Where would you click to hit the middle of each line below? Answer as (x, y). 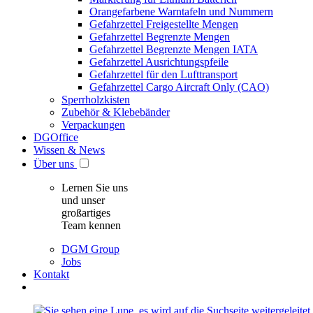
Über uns (54, 164)
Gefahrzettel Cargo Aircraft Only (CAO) (179, 87)
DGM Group (90, 249)
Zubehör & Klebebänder (116, 112)
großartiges (86, 213)
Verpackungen (93, 125)
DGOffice (56, 137)
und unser (83, 200)
